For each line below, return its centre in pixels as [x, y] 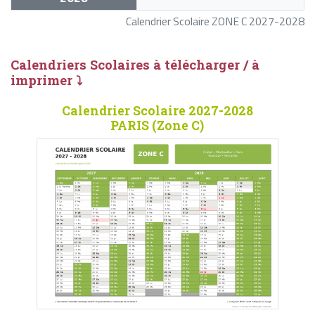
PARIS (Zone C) [157, 125]
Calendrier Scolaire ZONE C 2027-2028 [215, 21]
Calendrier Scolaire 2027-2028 [157, 110]
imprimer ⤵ [46, 81]
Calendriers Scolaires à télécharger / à [135, 65]
